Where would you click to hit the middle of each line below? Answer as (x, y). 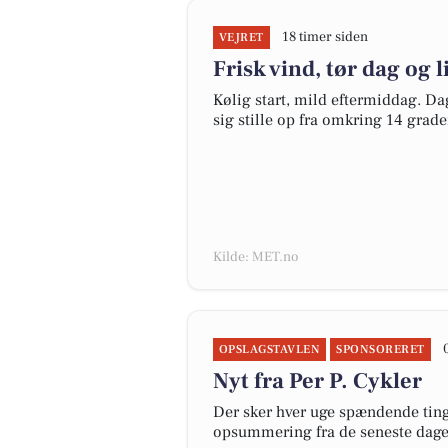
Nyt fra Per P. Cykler (317, 381)
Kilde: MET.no (255, 257)
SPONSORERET (380, 349)
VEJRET (241, 37)
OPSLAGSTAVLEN (270, 349)
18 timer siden (324, 37)
